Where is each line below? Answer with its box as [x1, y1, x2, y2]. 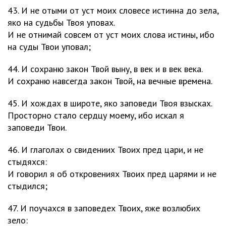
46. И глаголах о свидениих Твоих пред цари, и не [8, 144, 203, 155]
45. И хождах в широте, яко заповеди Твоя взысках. [8, 97, 212, 109]
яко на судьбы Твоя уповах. [8, 17, 115, 28]
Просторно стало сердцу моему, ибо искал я [8, 109, 184, 121]
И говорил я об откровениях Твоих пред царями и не [8, 168, 216, 180]
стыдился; [8, 180, 47, 192]
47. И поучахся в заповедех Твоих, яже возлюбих [8, 202, 200, 214]
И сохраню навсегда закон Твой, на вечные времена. [8, 75, 212, 87]
